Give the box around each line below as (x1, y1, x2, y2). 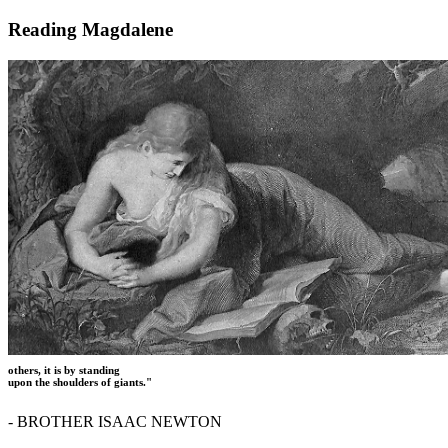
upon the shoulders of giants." (8, 376, 152, 389)
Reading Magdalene (8, 19, 173, 41)
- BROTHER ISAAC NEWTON (8, 413, 222, 431)
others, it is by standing (8, 364, 120, 377)
